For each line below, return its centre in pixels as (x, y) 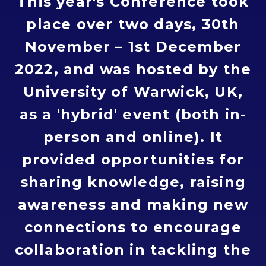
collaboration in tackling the (133, 250)
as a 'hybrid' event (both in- (133, 114)
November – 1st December (133, 47)
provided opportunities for (133, 159)
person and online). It (133, 137)
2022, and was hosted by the (133, 69)
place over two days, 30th (133, 24)
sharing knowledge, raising (133, 182)
